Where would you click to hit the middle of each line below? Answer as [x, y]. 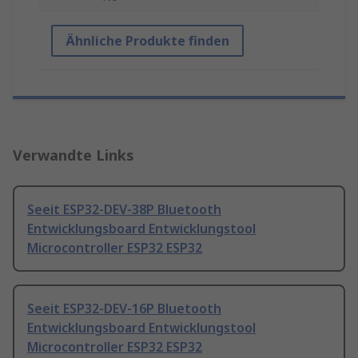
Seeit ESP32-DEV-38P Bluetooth [124, 210]
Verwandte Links [74, 155]
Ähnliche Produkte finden [147, 41]
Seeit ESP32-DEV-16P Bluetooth [124, 309]
